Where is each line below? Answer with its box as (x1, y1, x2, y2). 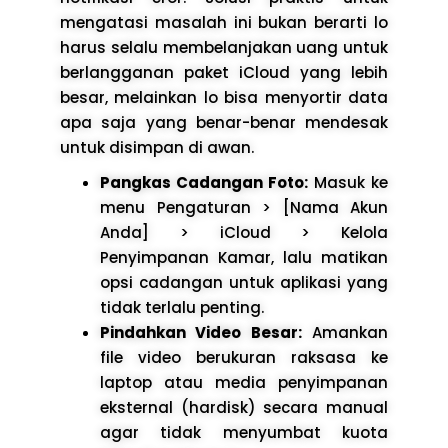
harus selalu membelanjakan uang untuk (60, 36, 388, 58)
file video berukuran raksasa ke (100, 346, 388, 368)
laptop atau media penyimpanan (100, 371, 388, 393)
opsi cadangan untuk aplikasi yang (100, 271, 388, 293)
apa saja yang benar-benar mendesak (60, 111, 388, 133)
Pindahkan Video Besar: (100, 321, 302, 343)
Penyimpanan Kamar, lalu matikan (100, 246, 388, 268)
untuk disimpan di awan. (60, 136, 254, 158)
